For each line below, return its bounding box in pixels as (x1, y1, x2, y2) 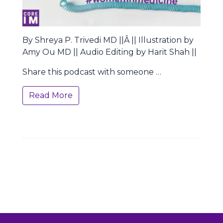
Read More (29, 91, 73, 100)
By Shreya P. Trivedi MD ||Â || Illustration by (22, 35, 194, 45)
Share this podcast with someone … (22, 67, 161, 77)
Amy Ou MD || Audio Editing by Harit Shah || (22, 47, 197, 57)
